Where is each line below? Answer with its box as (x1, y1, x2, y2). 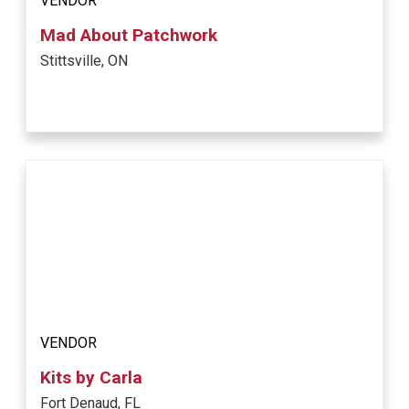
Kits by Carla (40, 367, 143, 389)
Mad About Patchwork (40, 25, 218, 47)
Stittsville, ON (40, 52, 129, 70)
